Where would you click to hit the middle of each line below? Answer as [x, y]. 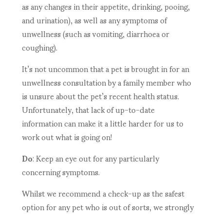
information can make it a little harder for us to [102, 123]
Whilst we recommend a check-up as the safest [103, 193]
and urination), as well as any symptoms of [94, 20]
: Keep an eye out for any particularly [96, 158]
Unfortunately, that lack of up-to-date [88, 109]
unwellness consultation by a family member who [106, 82]
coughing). [39, 47]
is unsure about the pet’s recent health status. [100, 96]
